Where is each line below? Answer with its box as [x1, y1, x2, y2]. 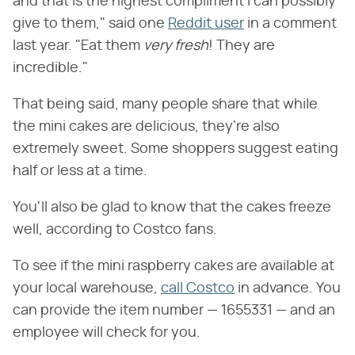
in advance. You [235, 281, 341, 296]
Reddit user [168, 17, 244, 32]
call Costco [161, 281, 235, 296]
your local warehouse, [13, 281, 161, 296]
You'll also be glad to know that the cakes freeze [13, 200, 331, 216]
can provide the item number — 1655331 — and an [13, 303, 335, 319]
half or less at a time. [13, 164, 147, 179]
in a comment [244, 17, 337, 32]
